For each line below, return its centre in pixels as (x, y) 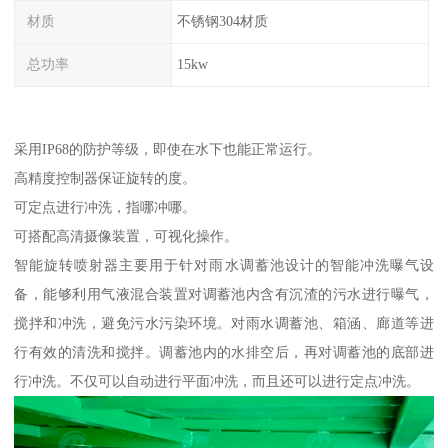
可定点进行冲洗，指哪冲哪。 (105, 206)
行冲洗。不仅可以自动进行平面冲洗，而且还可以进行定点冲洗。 (217, 380)
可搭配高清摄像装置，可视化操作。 (126, 235)
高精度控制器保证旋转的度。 (105, 177)
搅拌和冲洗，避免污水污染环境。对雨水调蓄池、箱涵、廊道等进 (224, 322)
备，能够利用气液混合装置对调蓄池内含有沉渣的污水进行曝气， (224, 293)
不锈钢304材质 (222, 21)
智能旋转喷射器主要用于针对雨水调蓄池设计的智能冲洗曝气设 (224, 264)
